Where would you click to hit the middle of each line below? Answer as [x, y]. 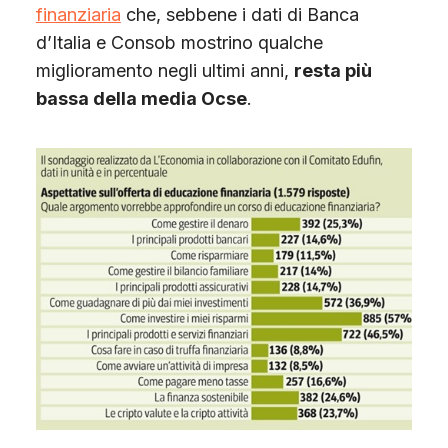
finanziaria [78, 15]
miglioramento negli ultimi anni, [164, 71]
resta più [332, 71]
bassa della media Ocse [141, 99]
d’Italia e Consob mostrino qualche [179, 43]
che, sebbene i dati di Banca [239, 15]
